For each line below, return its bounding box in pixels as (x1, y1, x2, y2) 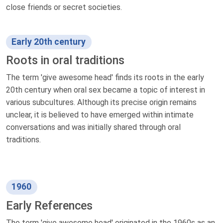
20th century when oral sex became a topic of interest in (6, 85, 205, 95)
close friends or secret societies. (6, 2, 122, 12)
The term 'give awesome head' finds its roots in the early (6, 73, 204, 83)
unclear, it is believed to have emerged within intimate (6, 110, 194, 120)
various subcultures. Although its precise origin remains (6, 98, 197, 108)
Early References (6, 198, 93, 213)
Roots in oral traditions (6, 53, 124, 68)
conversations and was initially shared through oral (6, 122, 181, 132)
